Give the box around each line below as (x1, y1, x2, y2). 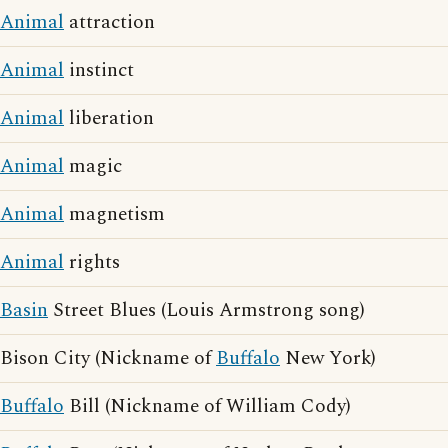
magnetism (64, 200, 165, 229)
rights (64, 248, 120, 277)
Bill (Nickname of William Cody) (64, 392, 351, 421)
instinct (64, 56, 134, 85)
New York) (280, 344, 376, 373)
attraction (64, 8, 155, 37)
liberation (64, 104, 154, 133)
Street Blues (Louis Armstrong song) (48, 296, 365, 325)
